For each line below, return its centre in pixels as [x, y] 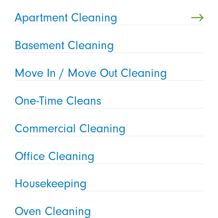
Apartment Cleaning [66, 18]
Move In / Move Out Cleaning [91, 73]
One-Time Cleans [58, 100]
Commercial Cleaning [70, 128]
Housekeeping [50, 184]
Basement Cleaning [64, 45]
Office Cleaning [54, 156]
